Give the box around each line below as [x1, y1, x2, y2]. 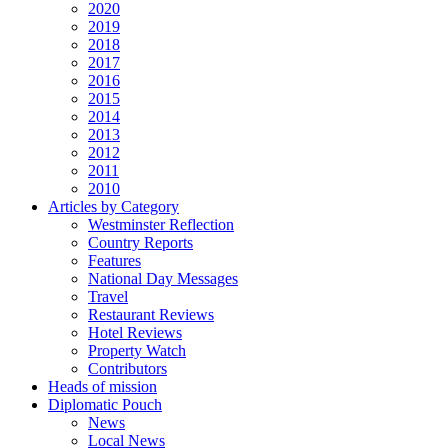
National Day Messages [88, 270, 238, 287]
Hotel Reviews [88, 324, 182, 341]
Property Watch [88, 342, 186, 359]
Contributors [88, 360, 167, 377]
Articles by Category [48, 198, 179, 215]
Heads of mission [48, 378, 157, 395]
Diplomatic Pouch [48, 396, 162, 413]
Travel [88, 288, 128, 305]
